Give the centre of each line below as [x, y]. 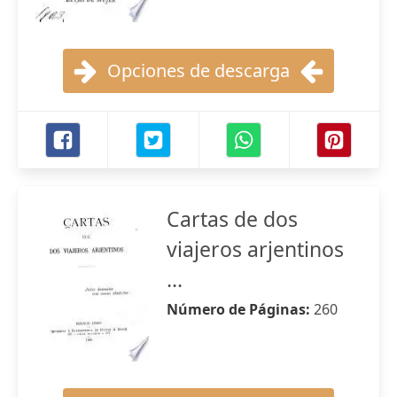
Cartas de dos [232, 219]
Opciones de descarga [198, 70]
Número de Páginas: [240, 309]
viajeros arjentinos [255, 249]
